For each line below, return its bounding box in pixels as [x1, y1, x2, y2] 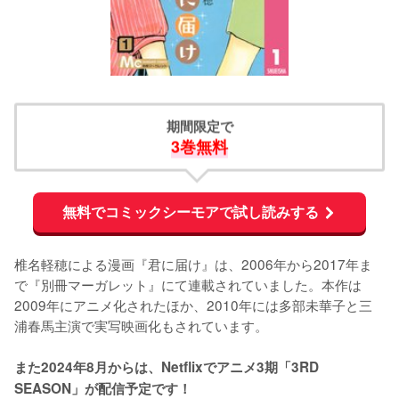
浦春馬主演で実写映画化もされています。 [14, 314, 268, 335]
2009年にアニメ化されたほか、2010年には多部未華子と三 [14, 294, 372, 314]
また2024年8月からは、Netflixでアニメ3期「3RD [14, 356, 319, 377]
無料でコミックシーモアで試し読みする [62, 201, 320, 223]
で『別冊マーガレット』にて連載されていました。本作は [14, 273, 362, 294]
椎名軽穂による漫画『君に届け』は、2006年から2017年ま [14, 253, 372, 273]
